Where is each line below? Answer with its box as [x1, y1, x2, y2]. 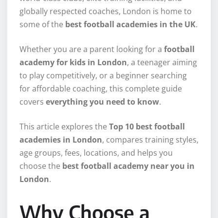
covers [19, 96, 46, 108]
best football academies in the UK [65, 19, 196, 30]
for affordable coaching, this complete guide [19, 83, 182, 94]
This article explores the [19, 121, 109, 132]
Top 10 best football [109, 121, 185, 132]
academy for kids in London [19, 57, 127, 68]
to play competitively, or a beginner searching [19, 70, 187, 81]
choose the [19, 161, 62, 172]
